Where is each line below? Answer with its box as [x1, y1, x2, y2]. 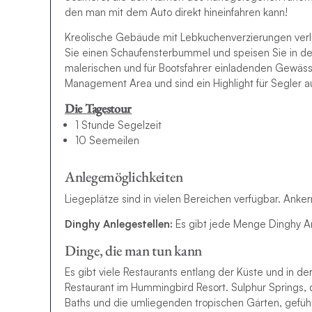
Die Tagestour [65, 100, 132, 116]
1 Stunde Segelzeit [75, 118, 162, 132]
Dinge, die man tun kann [65, 240, 203, 260]
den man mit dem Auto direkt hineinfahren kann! [65, 5, 288, 19]
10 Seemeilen [75, 134, 139, 148]
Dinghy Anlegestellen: [65, 217, 173, 231]
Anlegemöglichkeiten [65, 167, 183, 187]
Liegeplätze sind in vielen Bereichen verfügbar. [65, 192, 281, 205]
